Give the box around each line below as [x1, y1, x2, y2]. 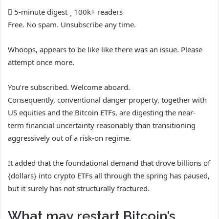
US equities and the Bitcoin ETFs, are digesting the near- [8, 107, 196, 117]
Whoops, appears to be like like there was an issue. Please [8, 44, 202, 54]
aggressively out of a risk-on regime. [8, 132, 131, 143]
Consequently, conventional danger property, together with [8, 94, 207, 105]
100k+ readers [72, 6, 123, 17]
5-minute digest [12, 6, 67, 17]
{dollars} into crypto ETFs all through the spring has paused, [8, 170, 210, 180]
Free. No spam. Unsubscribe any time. [8, 19, 136, 29]
